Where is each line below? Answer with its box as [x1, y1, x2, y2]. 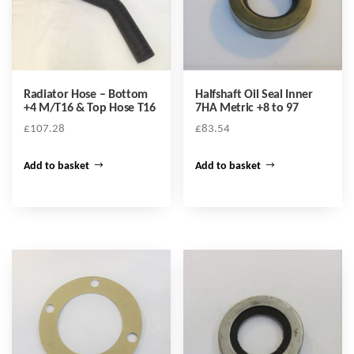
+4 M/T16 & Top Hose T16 [24, 102, 156, 115]
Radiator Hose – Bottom [24, 88, 148, 102]
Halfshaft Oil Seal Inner [195, 88, 313, 102]
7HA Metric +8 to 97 [195, 102, 299, 115]
